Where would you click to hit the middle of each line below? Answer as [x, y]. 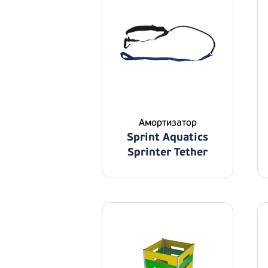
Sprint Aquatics [167, 137]
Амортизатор [167, 123]
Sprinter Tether [167, 152]
